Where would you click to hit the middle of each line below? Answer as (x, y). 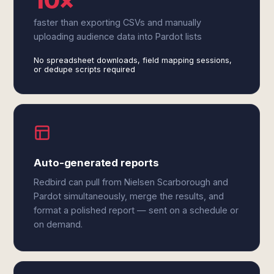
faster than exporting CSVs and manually (118, 22)
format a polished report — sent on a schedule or (136, 210)
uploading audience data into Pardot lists (118, 36)
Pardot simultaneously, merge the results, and (129, 196)
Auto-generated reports (96, 163)
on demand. (58, 224)
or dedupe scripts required (85, 69)
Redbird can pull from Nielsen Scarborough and (131, 182)
